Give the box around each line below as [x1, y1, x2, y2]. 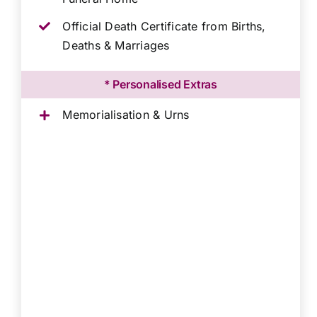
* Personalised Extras [103, 77, 217, 92]
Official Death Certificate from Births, [62, 18, 266, 33]
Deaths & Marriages [62, 38, 170, 52]
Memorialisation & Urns [62, 108, 190, 122]
